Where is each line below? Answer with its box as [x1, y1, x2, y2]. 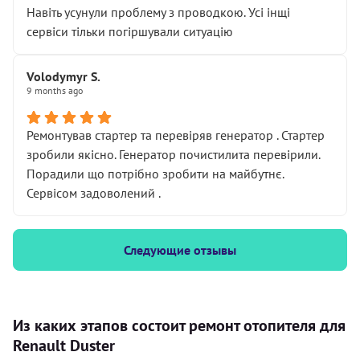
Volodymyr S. [27, 68, 100, 84]
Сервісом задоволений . [27, 185, 161, 201]
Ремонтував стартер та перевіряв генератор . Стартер [27, 127, 325, 143]
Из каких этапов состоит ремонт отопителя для [13, 315, 346, 336]
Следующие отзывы [124, 242, 236, 258]
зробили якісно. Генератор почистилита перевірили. [27, 146, 320, 162]
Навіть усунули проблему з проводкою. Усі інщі [27, 4, 290, 20]
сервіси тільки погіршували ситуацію [27, 23, 233, 39]
